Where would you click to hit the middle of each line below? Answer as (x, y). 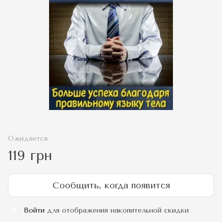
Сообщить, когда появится (111, 186)
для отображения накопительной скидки (117, 211)
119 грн (30, 156)
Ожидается (28, 139)
